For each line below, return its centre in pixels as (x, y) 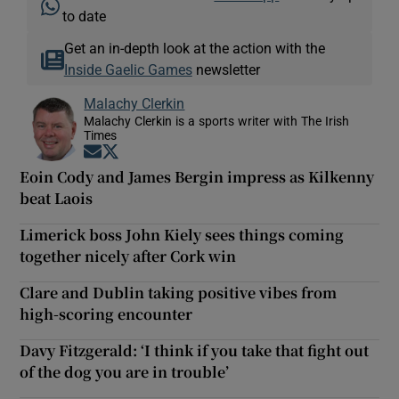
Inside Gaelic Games (128, 69)
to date (85, 16)
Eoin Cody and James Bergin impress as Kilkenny (197, 176)
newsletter (226, 69)
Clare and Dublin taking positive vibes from (179, 292)
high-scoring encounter (106, 313)
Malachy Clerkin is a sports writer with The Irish (217, 121)
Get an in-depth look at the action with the (194, 48)
